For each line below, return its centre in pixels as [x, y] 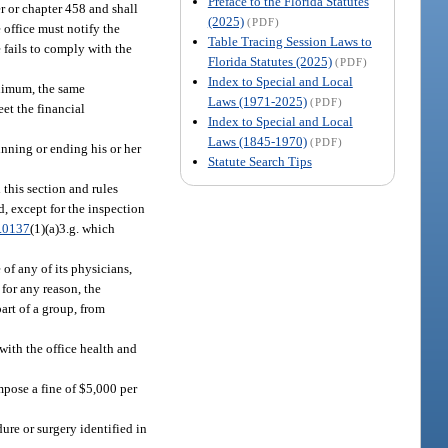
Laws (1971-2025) [257, 101]
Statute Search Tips [259, 161]
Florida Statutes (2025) [269, 61]
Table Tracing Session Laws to [289, 41]
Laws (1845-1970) [257, 141]
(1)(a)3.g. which [73, 228]
